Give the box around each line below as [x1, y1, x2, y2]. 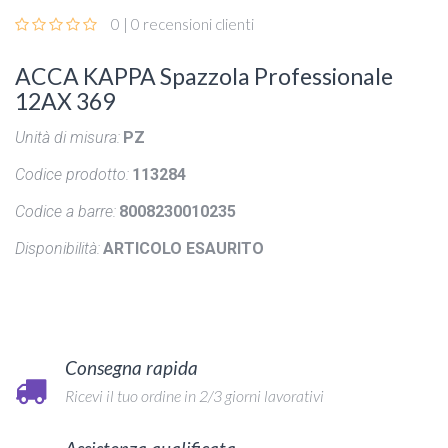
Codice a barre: [15, 202, 116, 222]
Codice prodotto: [15, 165, 129, 185]
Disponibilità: [15, 239, 100, 259]
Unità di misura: [15, 128, 120, 148]
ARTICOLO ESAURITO [103, 239, 264, 259]
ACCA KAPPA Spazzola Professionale [15, 62, 393, 91]
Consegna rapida [65, 356, 198, 380]
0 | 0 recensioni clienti [111, 15, 254, 34]
